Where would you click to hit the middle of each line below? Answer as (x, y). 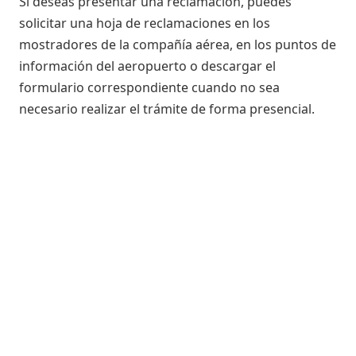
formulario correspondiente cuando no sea (149, 87)
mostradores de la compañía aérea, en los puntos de (178, 44)
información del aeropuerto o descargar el (147, 66)
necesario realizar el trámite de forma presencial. (167, 108)
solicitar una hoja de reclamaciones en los (145, 23)
